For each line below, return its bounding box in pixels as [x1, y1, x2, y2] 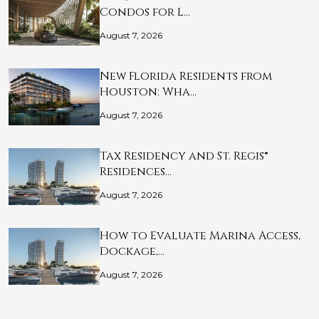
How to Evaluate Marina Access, [100, 228, 300, 244]
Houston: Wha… [100, 84, 197, 100]
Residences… [100, 164, 172, 180]
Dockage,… [100, 244, 164, 260]
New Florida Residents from [100, 68, 272, 85]
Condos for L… [100, 4, 190, 21]
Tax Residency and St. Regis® [100, 148, 268, 164]
